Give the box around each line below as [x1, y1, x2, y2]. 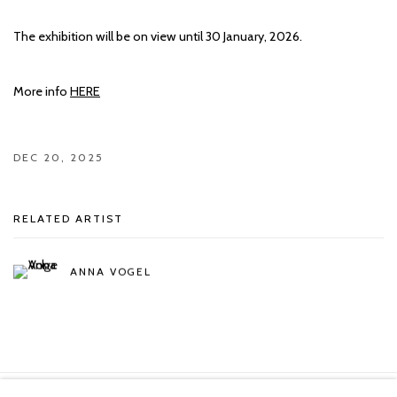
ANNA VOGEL [70, 264, 152, 278]
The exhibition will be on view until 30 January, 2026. [13, 28, 302, 45]
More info [13, 83, 70, 100]
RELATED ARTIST [13, 212, 123, 226]
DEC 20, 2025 [13, 151, 104, 165]
